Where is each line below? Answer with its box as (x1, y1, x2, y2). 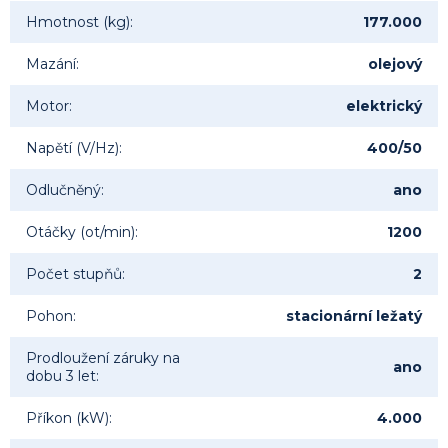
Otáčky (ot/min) (26, 223, 135, 242)
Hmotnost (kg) (26, 13, 130, 32)
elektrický (346, 97, 422, 116)
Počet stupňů (26, 265, 122, 284)
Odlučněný (26, 181, 101, 200)
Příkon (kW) (26, 409, 109, 428)
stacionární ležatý (286, 307, 422, 326)
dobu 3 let (26, 367, 96, 386)
